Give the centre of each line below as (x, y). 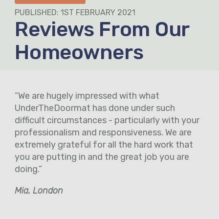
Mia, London (39, 190)
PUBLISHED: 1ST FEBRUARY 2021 (75, 12)
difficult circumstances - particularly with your (107, 120)
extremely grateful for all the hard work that (104, 144)
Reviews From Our (102, 29)
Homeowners (79, 52)
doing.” (28, 169)
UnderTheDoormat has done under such (95, 108)
